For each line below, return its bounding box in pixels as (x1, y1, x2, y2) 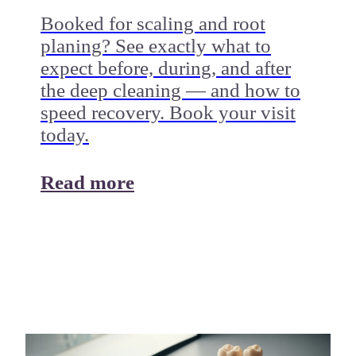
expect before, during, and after (40, 57, 291, 79)
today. (40, 124, 89, 146)
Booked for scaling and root (40, 13, 265, 35)
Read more (40, 172, 134, 194)
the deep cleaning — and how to (40, 79, 300, 102)
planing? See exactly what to (40, 35, 271, 57)
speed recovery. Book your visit (40, 102, 296, 124)
